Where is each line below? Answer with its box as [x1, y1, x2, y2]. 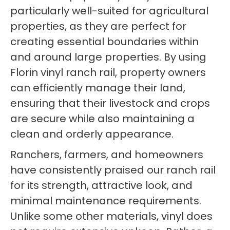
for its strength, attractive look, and [10, 178, 193, 193]
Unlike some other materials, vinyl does [10, 209, 213, 223]
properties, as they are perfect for [10, 19, 186, 33]
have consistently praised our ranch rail [10, 163, 216, 177]
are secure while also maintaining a [10, 111, 195, 126]
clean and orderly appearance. [10, 127, 174, 141]
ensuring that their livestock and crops [10, 96, 210, 110]
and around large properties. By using [10, 50, 206, 64]
